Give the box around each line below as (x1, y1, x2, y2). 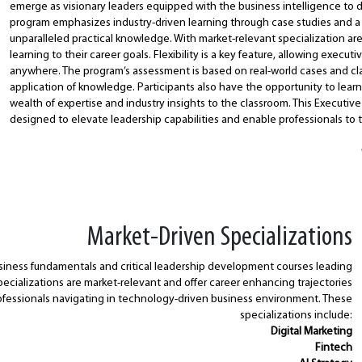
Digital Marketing (270, 326, 352, 338)
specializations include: (239, 309, 352, 322)
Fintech (314, 342, 352, 354)
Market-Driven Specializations (86, 224, 352, 252)
